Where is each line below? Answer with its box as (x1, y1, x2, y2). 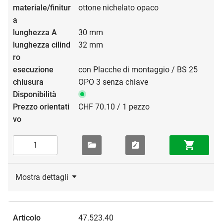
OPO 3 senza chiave (78, 77, 148, 87)
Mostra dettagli (15, 172, 68, 182)
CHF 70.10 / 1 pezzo (78, 102, 150, 111)
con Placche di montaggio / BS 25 (78, 64, 198, 74)
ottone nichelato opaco (78, 2, 159, 12)
